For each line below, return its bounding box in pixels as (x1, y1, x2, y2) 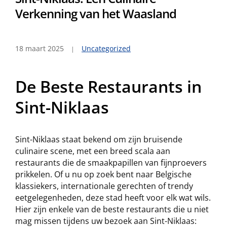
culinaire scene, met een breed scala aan (15, 145, 170, 157)
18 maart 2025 (15, 44, 64, 53)
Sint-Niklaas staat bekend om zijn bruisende (15, 134, 182, 145)
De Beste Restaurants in (15, 75, 202, 97)
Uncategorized (82, 44, 131, 53)
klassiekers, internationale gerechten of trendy (15, 180, 193, 192)
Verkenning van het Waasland (15, 5, 176, 22)
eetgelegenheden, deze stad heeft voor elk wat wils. (15, 192, 211, 203)
